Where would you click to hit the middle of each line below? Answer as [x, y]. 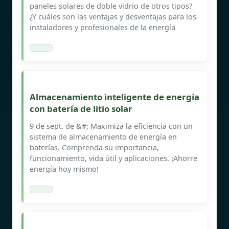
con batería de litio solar [81, 108]
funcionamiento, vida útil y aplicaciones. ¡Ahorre [113, 158]
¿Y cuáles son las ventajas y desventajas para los [113, 16]
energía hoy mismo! [64, 169]
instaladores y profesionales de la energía [102, 27]
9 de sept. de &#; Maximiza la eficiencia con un [111, 126]
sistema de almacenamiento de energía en [103, 136]
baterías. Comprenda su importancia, [94, 147]
